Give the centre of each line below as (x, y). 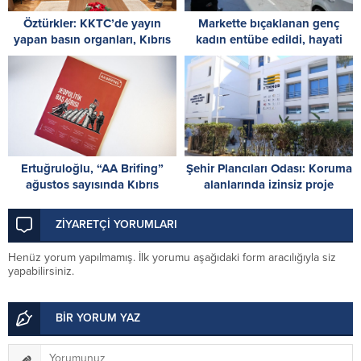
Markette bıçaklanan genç (269, 23)
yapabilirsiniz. (41, 271)
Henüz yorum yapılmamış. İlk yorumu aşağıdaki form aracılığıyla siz (172, 257)
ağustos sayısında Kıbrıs (92, 184)
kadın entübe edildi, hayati (269, 39)
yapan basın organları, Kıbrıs (92, 39)
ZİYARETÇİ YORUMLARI (116, 224)
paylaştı (92, 216)
